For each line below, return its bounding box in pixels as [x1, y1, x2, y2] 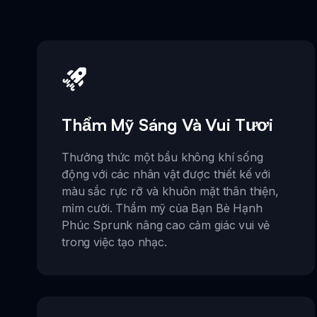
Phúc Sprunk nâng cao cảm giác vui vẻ [62, 218, 270, 233]
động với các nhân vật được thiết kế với [62, 167, 270, 182]
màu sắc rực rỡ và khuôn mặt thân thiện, [62, 184, 279, 199]
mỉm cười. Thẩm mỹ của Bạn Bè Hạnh [62, 201, 263, 216]
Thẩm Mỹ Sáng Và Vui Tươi [62, 114, 274, 136]
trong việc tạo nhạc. [62, 235, 167, 250]
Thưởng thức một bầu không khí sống [62, 150, 263, 165]
